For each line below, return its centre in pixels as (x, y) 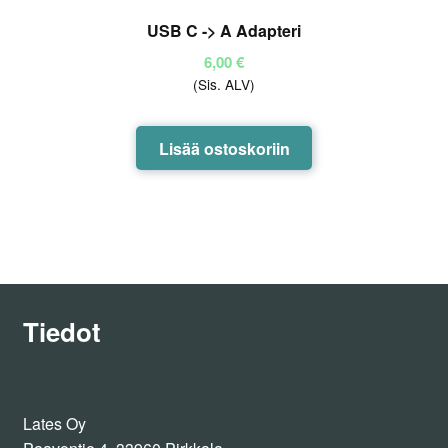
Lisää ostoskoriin (224, 148)
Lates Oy (54, 424)
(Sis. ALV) (224, 83)
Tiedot (61, 331)
